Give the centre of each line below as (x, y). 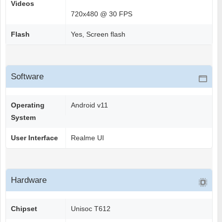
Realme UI (87, 138)
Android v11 (89, 105)
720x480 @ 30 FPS (102, 14)
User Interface (34, 138)
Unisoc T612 (91, 209)
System (23, 118)
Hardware (29, 180)
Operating (28, 105)
